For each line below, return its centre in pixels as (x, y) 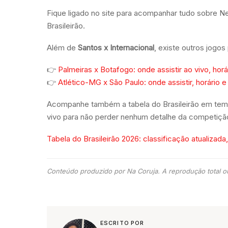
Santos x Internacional (116, 48)
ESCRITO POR (122, 223)
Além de (62, 48)
